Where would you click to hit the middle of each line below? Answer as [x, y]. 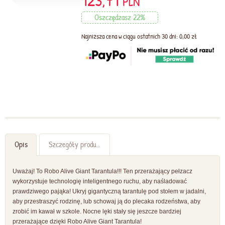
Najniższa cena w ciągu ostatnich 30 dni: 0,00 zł [139, 36]
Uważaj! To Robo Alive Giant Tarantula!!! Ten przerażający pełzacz [102, 172]
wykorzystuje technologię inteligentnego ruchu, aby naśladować [100, 182]
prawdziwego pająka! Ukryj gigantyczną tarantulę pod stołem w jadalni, [109, 192]
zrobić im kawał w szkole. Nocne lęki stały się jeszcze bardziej [97, 212]
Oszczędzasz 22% [120, 18]
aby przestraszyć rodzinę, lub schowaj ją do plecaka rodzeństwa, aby [106, 202]
